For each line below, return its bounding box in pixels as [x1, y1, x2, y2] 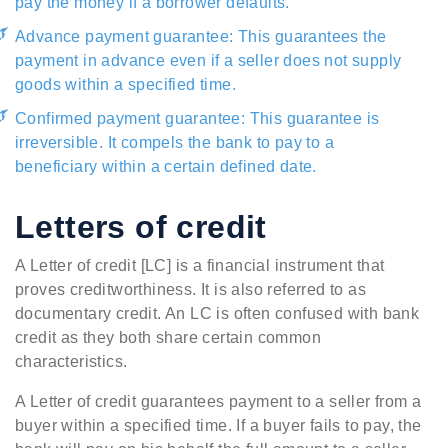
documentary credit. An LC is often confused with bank [15, 305, 420, 323]
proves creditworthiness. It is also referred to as [15, 281, 366, 299]
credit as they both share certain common [15, 329, 321, 347]
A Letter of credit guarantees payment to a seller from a [15, 393, 422, 411]
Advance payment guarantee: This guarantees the [15, 28, 387, 46]
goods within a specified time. [15, 76, 236, 94]
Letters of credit [15, 209, 267, 246]
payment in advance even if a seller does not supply [15, 52, 402, 70]
